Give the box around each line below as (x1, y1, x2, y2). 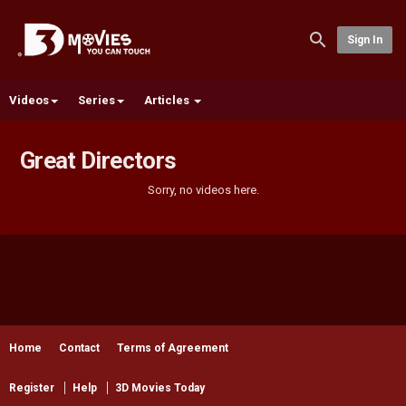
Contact (59, 342, 100, 354)
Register (9, 382, 54, 394)
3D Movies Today (115, 382, 205, 394)
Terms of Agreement (117, 342, 228, 354)
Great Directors (20, 147, 177, 174)
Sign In (346, 33, 382, 46)
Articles (144, 93, 192, 107)
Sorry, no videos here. (147, 183, 259, 197)
